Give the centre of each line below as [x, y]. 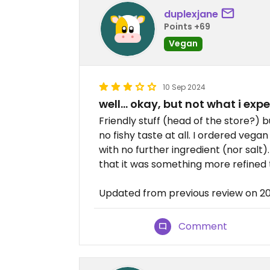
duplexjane [191, 14]
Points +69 [187, 26]
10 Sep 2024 [184, 87]
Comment [203, 226]
